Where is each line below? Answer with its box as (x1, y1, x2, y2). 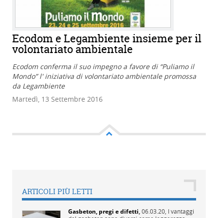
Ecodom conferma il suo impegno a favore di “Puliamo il (12, 61, 194, 71)
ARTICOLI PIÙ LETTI (22, 186, 92, 197)
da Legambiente (12, 81, 65, 91)
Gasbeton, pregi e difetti (68, 207, 139, 216)
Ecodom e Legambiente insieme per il (12, 31, 201, 46)
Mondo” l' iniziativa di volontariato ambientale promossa (12, 71, 196, 81)
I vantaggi (168, 207, 194, 215)
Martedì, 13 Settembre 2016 (12, 94, 103, 104)
